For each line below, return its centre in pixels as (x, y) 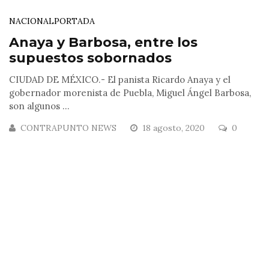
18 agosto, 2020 (175, 128)
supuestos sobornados (90, 58)
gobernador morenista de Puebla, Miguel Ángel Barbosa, (130, 93)
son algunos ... (39, 106)
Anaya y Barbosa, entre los (103, 43)
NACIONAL (32, 21)
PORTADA (74, 21)
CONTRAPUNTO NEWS (68, 128)
